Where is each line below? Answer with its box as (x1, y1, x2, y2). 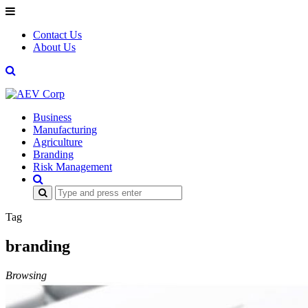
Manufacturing (33, 124, 97, 135)
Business (33, 111, 71, 123)
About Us (33, 41, 76, 53)
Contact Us (33, 29, 82, 41)
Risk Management (33, 161, 112, 173)
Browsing (5, 269, 47, 281)
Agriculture (33, 136, 82, 148)
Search (32, 185, 62, 197)
